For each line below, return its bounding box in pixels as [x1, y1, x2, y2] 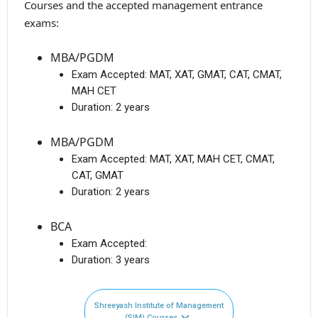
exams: [23, 16, 59, 31]
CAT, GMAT [72, 168, 124, 182]
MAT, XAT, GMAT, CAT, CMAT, [150, 67, 282, 81]
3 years [116, 253, 150, 266]
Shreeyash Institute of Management [94, 300, 224, 310]
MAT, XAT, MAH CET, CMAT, [150, 152, 275, 165]
